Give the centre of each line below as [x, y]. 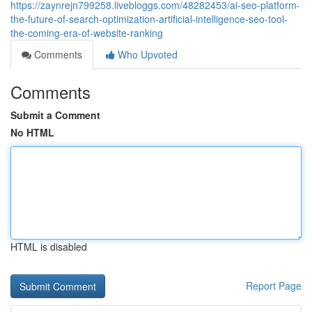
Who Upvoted [146, 54]
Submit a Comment [55, 115]
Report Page [274, 286]
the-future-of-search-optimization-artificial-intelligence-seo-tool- [149, 19]
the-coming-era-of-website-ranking [87, 33]
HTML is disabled [49, 247]
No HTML [32, 132]
